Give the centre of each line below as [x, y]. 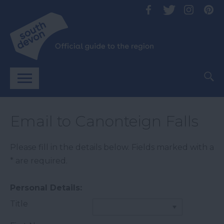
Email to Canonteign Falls [104, 121]
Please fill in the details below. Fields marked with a [112, 147]
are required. [40, 161]
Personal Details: [46, 188]
